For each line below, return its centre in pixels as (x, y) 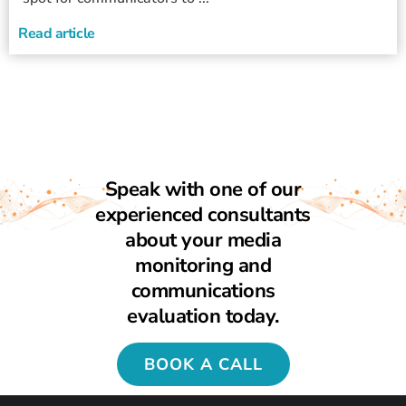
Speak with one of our (203, 190)
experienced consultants (203, 215)
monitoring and (203, 266)
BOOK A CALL (203, 364)
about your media (203, 241)
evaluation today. (203, 317)
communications (203, 291)
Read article (57, 34)
